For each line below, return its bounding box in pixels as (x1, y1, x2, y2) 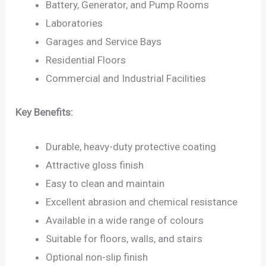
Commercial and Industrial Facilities (46, 72, 207, 85)
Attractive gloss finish (46, 159, 144, 171)
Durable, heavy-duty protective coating (46, 140, 217, 153)
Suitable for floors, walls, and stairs (46, 232, 203, 245)
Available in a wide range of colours (46, 214, 204, 226)
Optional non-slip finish (46, 251, 148, 263)
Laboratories (46, 17, 103, 30)
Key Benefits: (15, 106, 74, 118)
